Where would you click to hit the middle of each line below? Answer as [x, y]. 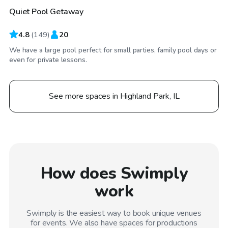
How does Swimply [114, 173]
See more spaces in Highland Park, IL [114, 96]
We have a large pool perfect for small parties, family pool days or [113, 50]
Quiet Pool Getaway [47, 11]
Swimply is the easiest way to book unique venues [114, 213]
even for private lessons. [48, 60]
